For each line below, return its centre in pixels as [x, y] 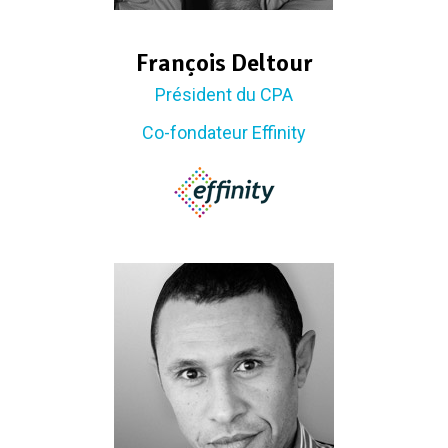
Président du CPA [224, 95]
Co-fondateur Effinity [224, 133]
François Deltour [224, 63]
